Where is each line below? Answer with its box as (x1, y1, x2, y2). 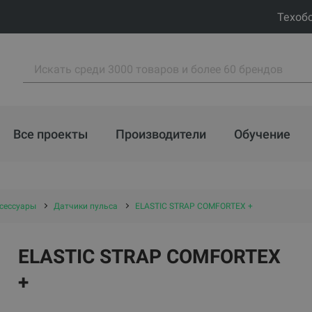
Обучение (234, 126, 290, 141)
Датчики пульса (53, 201, 118, 211)
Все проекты (13, 126, 88, 141)
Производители (116, 126, 206, 141)
